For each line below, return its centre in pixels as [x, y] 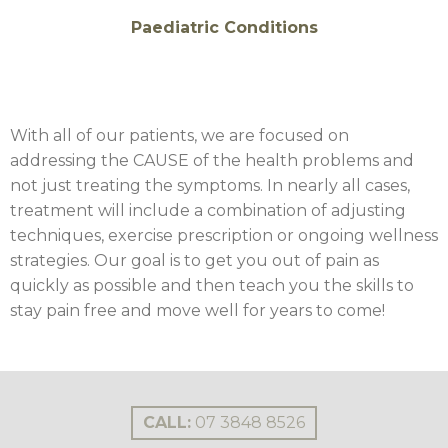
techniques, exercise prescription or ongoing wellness [224, 236]
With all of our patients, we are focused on [179, 136]
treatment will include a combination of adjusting [208, 211]
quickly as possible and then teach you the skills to [212, 286]
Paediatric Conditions [224, 28]
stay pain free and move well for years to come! [197, 311]
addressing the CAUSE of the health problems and [212, 161]
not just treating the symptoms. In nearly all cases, [210, 186]
